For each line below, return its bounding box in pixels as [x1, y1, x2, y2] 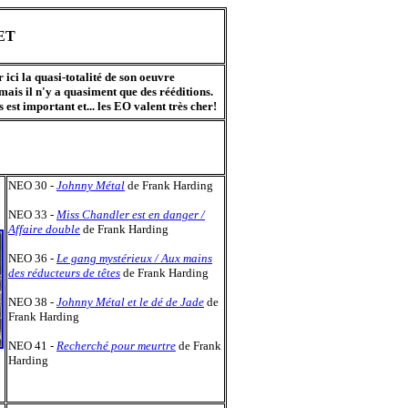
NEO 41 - [8, 339, 56, 352]
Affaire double [8, 222, 80, 236]
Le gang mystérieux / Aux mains [56, 251, 212, 265]
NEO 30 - [8, 178, 56, 192]
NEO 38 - [8, 295, 54, 309]
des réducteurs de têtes [8, 266, 120, 280]
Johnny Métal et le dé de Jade [56, 295, 204, 309]
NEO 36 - [8, 251, 56, 265]
